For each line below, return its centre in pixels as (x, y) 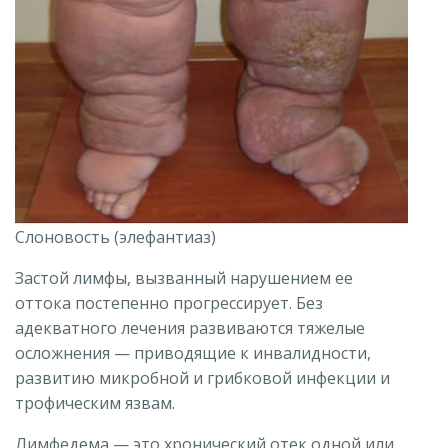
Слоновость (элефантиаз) (115, 237)
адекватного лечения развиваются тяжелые (190, 328)
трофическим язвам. (95, 403)
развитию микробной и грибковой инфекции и (202, 378)
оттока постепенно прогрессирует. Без (169, 303)
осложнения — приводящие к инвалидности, (193, 353)
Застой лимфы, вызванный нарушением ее (184, 278)
